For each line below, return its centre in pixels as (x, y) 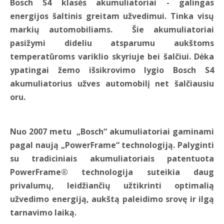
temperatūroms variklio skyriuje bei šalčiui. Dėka (112, 57)
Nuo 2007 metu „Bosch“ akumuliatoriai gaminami (112, 132)
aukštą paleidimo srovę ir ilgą (153, 199)
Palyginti (196, 145)
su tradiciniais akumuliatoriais (82, 159)
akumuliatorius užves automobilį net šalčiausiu (112, 84)
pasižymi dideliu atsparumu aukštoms (112, 43)
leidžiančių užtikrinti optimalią (140, 186)
